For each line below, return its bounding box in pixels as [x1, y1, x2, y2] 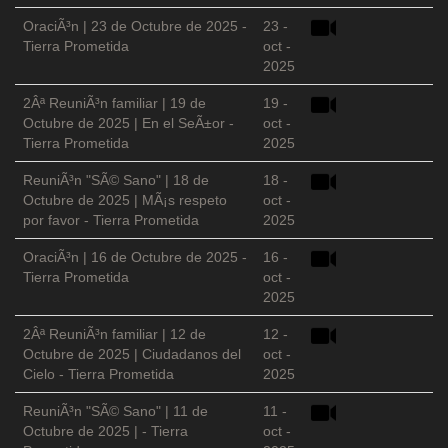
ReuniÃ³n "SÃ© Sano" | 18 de [23, 172, 209, 189]
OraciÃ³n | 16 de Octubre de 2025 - [23, 249, 247, 266]
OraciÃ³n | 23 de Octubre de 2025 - [23, 18, 247, 35]
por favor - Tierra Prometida [23, 212, 199, 229]
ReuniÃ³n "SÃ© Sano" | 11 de [23, 403, 208, 420]
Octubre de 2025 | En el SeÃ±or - [23, 115, 234, 132]
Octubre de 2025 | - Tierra [23, 423, 188, 440]
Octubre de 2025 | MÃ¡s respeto [23, 192, 227, 209]
